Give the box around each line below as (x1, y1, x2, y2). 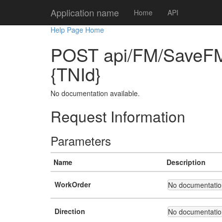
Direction (55, 206, 85, 216)
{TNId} (51, 61, 101, 86)
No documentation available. (51, 88, 140, 98)
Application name (51, 6, 119, 19)
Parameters (51, 132, 111, 149)
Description (166, 157, 206, 167)
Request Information (51, 106, 185, 127)
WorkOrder (55, 179, 91, 189)
